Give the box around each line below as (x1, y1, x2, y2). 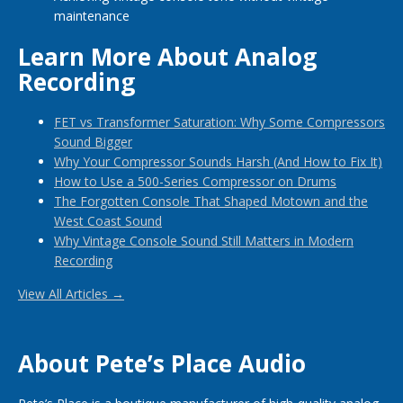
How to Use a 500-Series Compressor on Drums (54, 173, 336, 190)
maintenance (54, 7, 130, 24)
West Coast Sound (54, 212, 162, 229)
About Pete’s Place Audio (18, 347, 306, 380)
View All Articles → (18, 285, 124, 302)
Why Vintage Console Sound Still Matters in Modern (54, 232, 354, 249)
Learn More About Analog (18, 40, 317, 73)
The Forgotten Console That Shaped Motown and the (54, 193, 368, 210)
